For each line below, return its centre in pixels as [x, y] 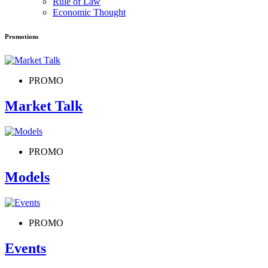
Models [27, 177]
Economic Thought [89, 13]
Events [25, 248]
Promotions [22, 37]
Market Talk [44, 106]
